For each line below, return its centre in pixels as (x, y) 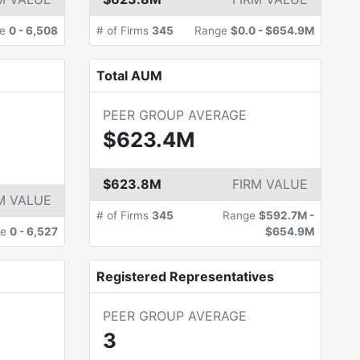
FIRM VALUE (270, 184)
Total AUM (129, 76)
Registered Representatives (185, 276)
